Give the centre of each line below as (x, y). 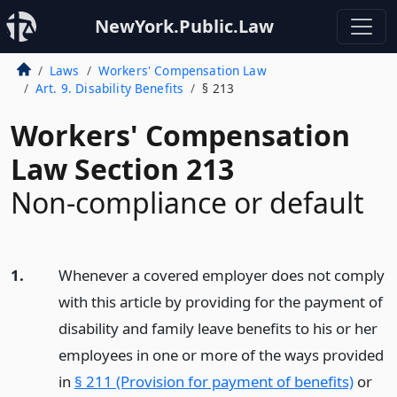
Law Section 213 (122, 169)
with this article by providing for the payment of (220, 302)
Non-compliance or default (187, 202)
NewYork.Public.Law (184, 26)
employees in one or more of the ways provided (221, 355)
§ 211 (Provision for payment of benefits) (214, 381)
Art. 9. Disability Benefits (109, 88)
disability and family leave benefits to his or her (218, 328)
